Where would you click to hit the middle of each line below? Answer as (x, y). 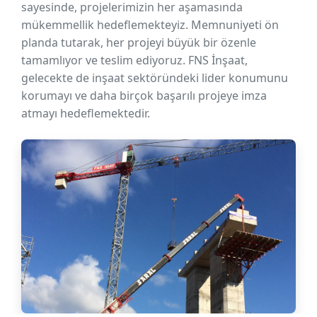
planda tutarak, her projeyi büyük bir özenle (139, 42)
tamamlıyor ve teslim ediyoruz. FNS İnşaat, (134, 60)
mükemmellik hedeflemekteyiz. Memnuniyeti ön (150, 25)
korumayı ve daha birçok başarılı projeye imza (144, 96)
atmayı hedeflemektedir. (86, 113)
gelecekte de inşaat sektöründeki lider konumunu (155, 78)
